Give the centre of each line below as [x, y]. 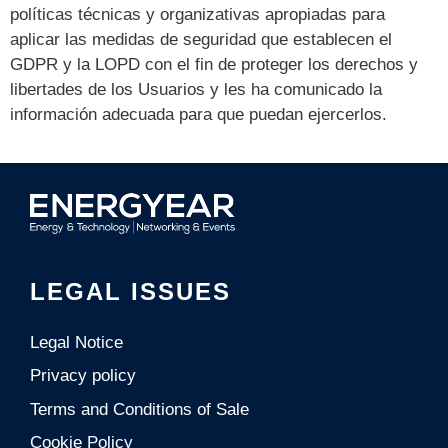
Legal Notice [76, 342]
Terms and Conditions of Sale [139, 409]
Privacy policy [83, 376]
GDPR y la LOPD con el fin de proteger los [172, 65]
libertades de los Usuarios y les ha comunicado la [196, 90]
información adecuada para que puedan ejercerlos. [198, 115]
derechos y [376, 65]
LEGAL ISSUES [130, 291]
